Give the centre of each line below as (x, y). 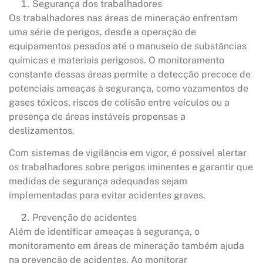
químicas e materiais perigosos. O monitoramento (117, 60)
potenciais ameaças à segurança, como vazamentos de (129, 88)
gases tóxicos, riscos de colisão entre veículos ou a (119, 102)
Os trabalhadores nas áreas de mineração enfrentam (123, 18)
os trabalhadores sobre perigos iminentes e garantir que (131, 167)
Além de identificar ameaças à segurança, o (104, 232)
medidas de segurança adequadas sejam (98, 181)
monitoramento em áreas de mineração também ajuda (127, 246)
